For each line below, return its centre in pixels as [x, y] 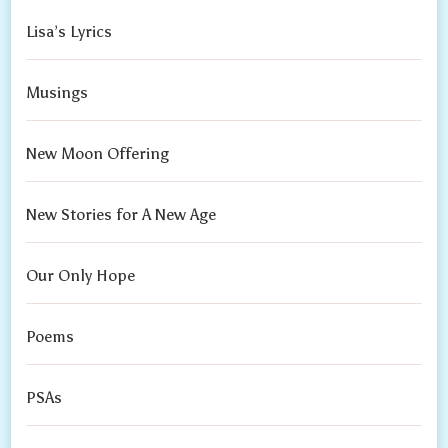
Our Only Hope [81, 276]
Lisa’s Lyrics [69, 32]
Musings [57, 93]
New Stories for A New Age [121, 215]
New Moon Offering [98, 154]
